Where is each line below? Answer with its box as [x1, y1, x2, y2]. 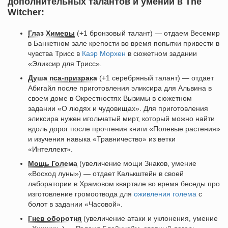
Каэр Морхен [82, 49, 126, 58]
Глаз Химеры [28, 29, 75, 37]
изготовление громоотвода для [28, 190, 134, 198]
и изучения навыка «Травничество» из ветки [28, 135, 176, 143]
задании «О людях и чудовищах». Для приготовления [28, 104, 208, 112]
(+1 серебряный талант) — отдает [97, 74, 214, 82]
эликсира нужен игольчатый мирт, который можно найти [28, 115, 215, 123]
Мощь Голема [28, 159, 77, 167]
